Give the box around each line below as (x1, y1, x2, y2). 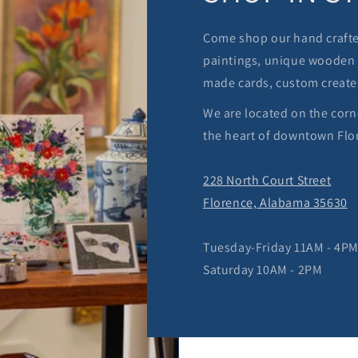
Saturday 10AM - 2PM (203, 261, 323, 279)
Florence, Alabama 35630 (203, 194, 348, 212)
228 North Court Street (203, 172, 332, 189)
